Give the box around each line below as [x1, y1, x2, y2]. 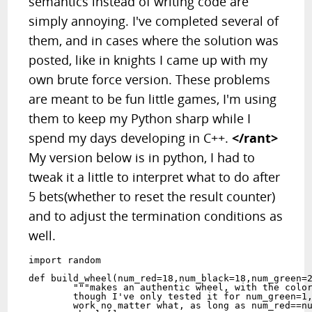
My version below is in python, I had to [29, 149, 256, 166]
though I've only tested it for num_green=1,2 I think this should [29, 291, 74, 302]
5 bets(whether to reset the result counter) [29, 188, 276, 205]
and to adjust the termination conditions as [29, 208, 283, 224]
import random [29, 255, 102, 265]
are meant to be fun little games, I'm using [29, 91, 277, 107]
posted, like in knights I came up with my [29, 52, 268, 68]
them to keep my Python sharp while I [29, 110, 251, 127]
